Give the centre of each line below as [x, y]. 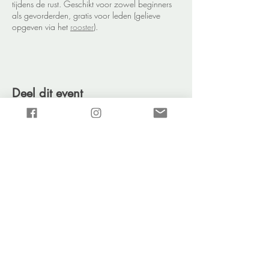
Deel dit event [47, 93]
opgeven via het [41, 27]
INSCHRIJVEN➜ [96, 243]
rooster [82, 27]
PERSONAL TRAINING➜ [96, 216]
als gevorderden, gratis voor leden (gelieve [86, 15]
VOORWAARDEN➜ [96, 257]
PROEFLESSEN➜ [96, 229]
